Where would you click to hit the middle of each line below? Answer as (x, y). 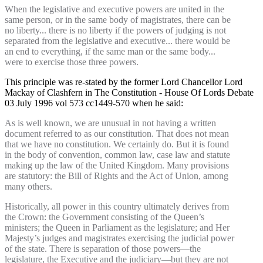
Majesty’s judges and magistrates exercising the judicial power (119, 238)
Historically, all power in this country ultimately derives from (117, 207)
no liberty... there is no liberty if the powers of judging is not (115, 31)
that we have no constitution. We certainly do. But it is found (117, 144)
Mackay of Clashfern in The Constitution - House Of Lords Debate (129, 93)
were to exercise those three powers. (72, 62)
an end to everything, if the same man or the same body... (110, 52)
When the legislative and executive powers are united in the (114, 9)
